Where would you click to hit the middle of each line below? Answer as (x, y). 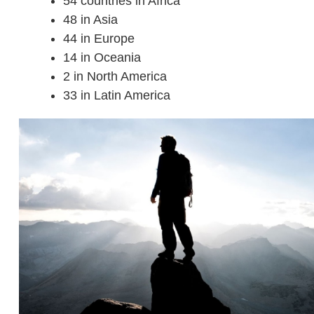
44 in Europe (99, 39)
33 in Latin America (117, 95)
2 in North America (115, 76)
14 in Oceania (102, 57)
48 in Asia (91, 20)
